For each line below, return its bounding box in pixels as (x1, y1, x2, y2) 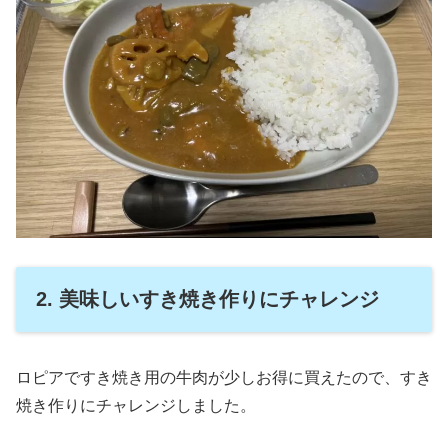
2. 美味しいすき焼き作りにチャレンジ (36, 288, 379, 311)
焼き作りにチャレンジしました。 (16, 397, 256, 415)
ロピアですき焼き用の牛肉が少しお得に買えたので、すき (16, 369, 432, 387)
